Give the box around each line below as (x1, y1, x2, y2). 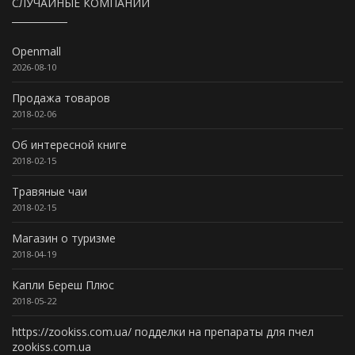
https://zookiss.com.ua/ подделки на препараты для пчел (12, 324, 314, 340)
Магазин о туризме (12, 231, 116, 246)
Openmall (12, 44, 61, 59)
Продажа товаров (12, 90, 110, 106)
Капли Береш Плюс (12, 277, 114, 293)
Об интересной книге (12, 137, 127, 153)
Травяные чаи (12, 184, 87, 200)
